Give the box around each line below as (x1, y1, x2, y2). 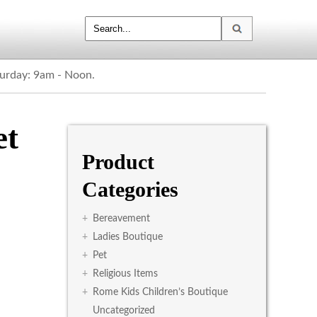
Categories (82, 178, 178, 201)
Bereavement (93, 214, 150, 224)
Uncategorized (93, 306, 155, 316)
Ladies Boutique (93, 232, 163, 242)
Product (82, 150, 154, 173)
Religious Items (93, 269, 158, 279)
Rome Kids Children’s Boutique (93, 287, 228, 297)
